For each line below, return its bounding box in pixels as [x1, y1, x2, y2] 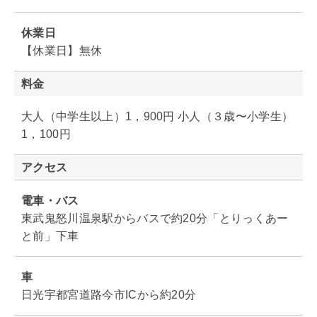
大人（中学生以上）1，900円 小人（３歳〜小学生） [21, 110, 294, 122]
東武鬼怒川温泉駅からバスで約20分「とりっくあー [21, 212, 289, 224]
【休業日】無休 [21, 44, 103, 57]
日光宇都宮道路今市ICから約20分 [21, 288, 197, 301]
